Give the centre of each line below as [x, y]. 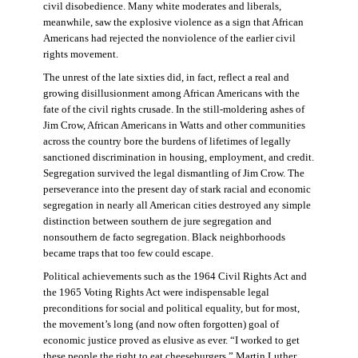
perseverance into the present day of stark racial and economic [177, 189]
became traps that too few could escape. [128, 253]
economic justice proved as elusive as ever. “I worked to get [171, 340]
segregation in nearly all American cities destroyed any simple [177, 205]
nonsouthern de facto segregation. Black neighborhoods [164, 237]
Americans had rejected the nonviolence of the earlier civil [169, 38]
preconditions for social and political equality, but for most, [171, 308]
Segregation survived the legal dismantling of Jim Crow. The [173, 173]
